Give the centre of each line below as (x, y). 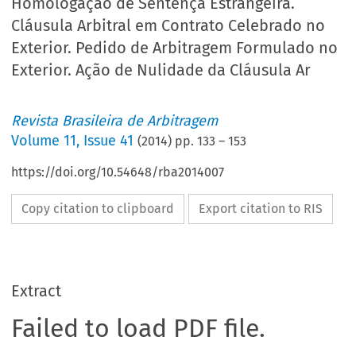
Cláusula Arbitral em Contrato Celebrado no (168, 26)
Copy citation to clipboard (98, 209)
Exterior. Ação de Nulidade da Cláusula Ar (161, 70)
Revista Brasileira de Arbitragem (115, 121)
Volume (38, 141)
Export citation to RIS (261, 209)
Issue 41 (109, 141)
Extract (37, 291)
